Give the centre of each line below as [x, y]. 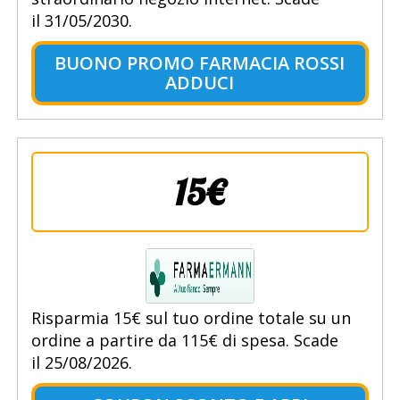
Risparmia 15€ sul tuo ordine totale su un [191, 318]
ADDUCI [200, 83]
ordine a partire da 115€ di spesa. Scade [184, 341]
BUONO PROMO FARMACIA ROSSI [200, 63]
